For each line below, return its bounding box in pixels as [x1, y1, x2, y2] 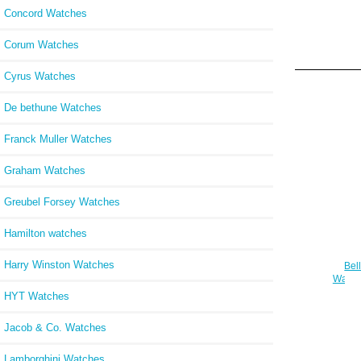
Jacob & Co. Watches [4, 321, 106, 334]
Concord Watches [4, 6, 87, 19]
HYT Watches [4, 289, 69, 302]
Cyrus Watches [4, 69, 76, 82]
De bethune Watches [4, 101, 102, 114]
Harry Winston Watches [4, 258, 114, 271]
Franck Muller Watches [4, 132, 112, 145]
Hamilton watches [4, 226, 87, 239]
